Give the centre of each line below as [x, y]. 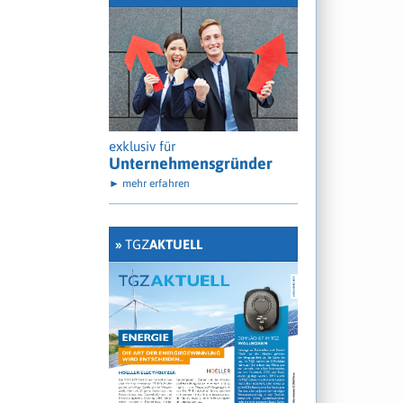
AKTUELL [176, 244]
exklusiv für [142, 146]
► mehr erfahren [149, 183]
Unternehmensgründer [191, 163]
